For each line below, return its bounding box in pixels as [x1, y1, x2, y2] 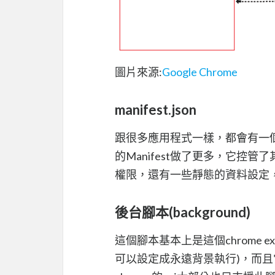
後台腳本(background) [115, 203, 250, 220]
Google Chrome [162, 64, 238, 79]
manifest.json [115, 101, 196, 118]
